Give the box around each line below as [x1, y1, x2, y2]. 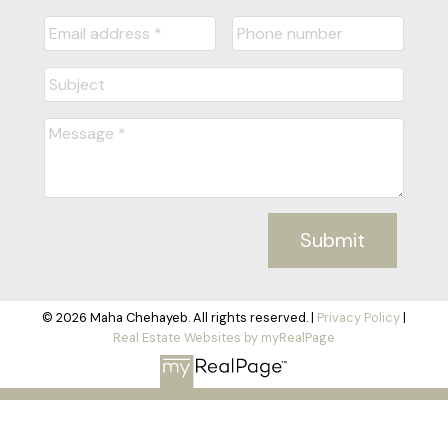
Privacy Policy [317, 309, 400, 327]
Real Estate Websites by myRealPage [113, 329, 335, 347]
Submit [300, 227, 366, 254]
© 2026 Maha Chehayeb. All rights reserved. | [42, 309, 317, 327]
